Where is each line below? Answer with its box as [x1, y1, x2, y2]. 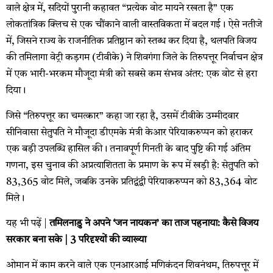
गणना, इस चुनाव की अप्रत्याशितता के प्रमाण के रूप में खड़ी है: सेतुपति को [6, 160, 258, 171]
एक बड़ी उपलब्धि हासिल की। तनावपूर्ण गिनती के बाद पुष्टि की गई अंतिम [6, 144, 250, 154]
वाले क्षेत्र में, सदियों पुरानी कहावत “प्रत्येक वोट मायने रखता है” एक [6, 4, 233, 14]
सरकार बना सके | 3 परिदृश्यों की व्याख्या [6, 235, 146, 246]
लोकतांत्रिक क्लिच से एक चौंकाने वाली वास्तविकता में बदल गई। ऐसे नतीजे [6, 20, 262, 30]
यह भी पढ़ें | [6, 219, 49, 229]
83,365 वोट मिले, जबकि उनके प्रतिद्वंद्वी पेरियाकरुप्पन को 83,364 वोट [6, 177, 257, 187]
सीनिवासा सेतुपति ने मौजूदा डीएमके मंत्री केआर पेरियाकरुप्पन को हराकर [6, 127, 253, 138]
